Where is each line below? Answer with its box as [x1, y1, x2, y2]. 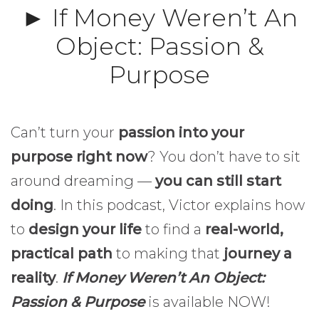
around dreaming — [11, 172, 152, 190]
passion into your [118, 124, 244, 142]
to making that [113, 245, 220, 263]
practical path [11, 245, 113, 263]
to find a [142, 221, 202, 239]
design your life [25, 221, 142, 239]
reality [11, 269, 56, 287]
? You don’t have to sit [147, 148, 300, 166]
